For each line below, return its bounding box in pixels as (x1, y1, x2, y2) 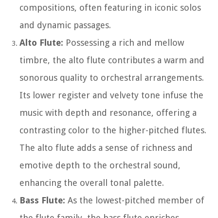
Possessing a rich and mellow (63, 37, 184, 48)
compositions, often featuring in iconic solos (19, 2, 201, 13)
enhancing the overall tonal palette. (19, 177, 164, 188)
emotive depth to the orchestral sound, (19, 160, 181, 170)
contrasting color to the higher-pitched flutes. (19, 125, 206, 135)
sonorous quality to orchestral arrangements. (19, 72, 204, 83)
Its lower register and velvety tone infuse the (19, 90, 203, 100)
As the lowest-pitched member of (65, 195, 204, 205)
